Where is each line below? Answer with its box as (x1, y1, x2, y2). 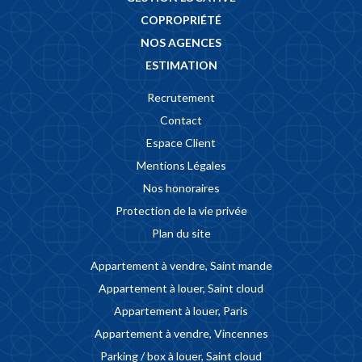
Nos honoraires (142, 181, 220, 196)
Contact (160, 113, 202, 128)
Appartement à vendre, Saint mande (90, 259, 272, 273)
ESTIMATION (145, 58, 217, 73)
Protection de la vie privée (115, 204, 247, 218)
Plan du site (151, 226, 211, 241)
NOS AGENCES (141, 36, 221, 50)
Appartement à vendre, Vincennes (94, 326, 268, 341)
